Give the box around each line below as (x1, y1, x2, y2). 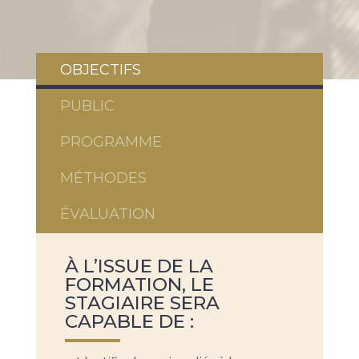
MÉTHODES (59, 168, 147, 187)
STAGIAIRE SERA (64, 291, 220, 314)
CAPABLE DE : (64, 309, 194, 333)
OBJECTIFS (59, 60, 141, 79)
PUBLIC (59, 96, 115, 115)
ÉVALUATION (59, 204, 155, 223)
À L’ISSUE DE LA (64, 254, 213, 277)
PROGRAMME (59, 132, 162, 151)
